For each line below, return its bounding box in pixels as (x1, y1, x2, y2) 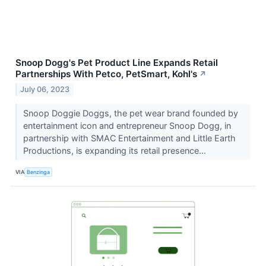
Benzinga (27, 168, 50, 175)
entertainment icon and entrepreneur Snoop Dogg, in (23, 121, 231, 131)
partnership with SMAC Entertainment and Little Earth (23, 133, 236, 144)
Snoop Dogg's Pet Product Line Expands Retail (15, 57, 218, 69)
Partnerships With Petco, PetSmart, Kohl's (15, 68, 197, 80)
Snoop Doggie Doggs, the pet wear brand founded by (23, 108, 238, 119)
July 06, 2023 (20, 85, 70, 94)
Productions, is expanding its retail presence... (23, 145, 208, 156)
